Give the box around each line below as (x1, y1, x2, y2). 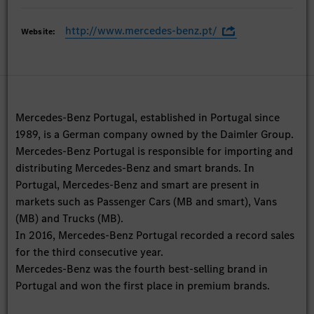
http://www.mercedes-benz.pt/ (65, 22, 218, 38)
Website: (21, 25, 56, 37)
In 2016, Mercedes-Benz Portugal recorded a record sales (15, 227, 295, 243)
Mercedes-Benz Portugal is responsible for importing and (15, 143, 294, 158)
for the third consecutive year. (15, 244, 164, 259)
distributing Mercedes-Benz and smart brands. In (15, 160, 255, 175)
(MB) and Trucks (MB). (15, 210, 124, 226)
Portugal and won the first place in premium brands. (15, 278, 271, 293)
